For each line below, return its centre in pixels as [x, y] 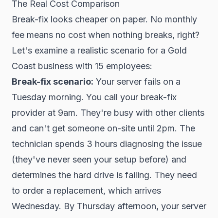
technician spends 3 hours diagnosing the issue [107, 144]
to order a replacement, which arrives [86, 191]
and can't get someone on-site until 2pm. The [103, 128]
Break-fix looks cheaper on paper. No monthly [104, 19]
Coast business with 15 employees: [82, 66]
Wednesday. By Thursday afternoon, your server [109, 206]
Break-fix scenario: [53, 82]
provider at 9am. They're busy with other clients [108, 113]
